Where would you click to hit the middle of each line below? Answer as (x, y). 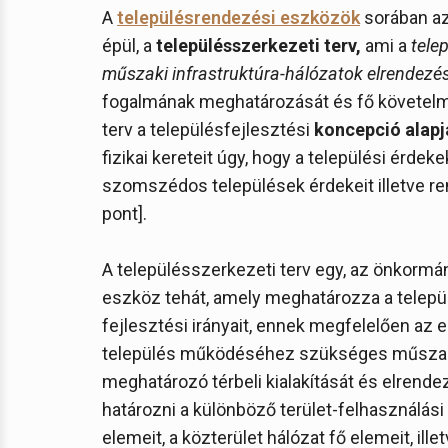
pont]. (124, 213)
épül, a (129, 45)
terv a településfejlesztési (208, 129)
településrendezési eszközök (238, 17)
